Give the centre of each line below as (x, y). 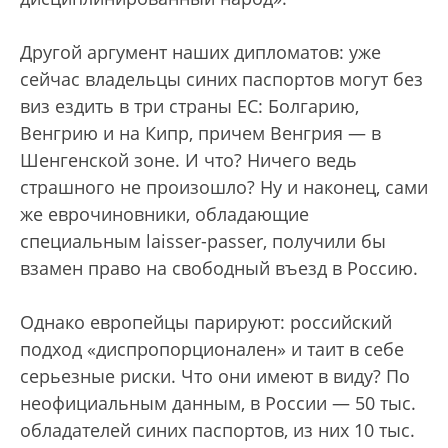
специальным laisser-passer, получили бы (203, 240)
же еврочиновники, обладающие (164, 213)
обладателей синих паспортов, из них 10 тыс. (217, 429)
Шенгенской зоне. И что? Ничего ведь (188, 159)
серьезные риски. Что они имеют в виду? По (215, 375)
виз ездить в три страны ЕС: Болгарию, (189, 105)
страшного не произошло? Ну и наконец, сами (224, 186)
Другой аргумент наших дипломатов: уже (200, 51)
